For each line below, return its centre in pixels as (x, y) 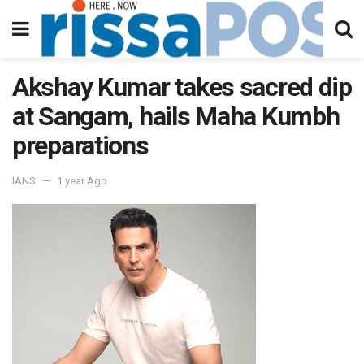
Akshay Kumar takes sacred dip (182, 87)
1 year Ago (82, 180)
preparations (80, 145)
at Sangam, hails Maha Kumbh (176, 116)
